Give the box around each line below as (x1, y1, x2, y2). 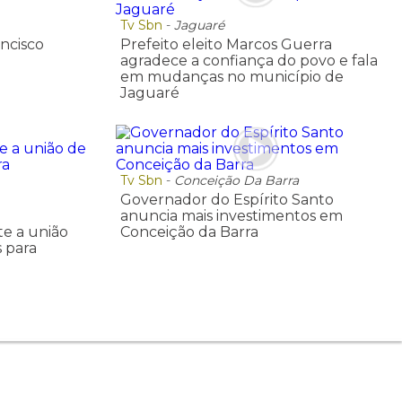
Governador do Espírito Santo (119, 190, 334, 208)
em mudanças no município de (119, 68, 344, 86)
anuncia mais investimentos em (119, 206, 343, 224)
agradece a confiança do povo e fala (119, 52, 378, 70)
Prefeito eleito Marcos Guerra (119, 36, 332, 54)
